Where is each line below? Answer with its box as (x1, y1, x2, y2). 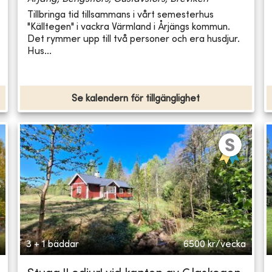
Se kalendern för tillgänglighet (72, 94, 200, 104)
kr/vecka (207, 240, 246, 250)
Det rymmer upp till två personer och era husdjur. (27, 34, 240, 44)
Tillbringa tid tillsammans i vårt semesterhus (27, 10, 214, 20)
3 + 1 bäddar (26, 240, 80, 250)
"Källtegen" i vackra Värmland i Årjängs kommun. (27, 22, 231, 32)
